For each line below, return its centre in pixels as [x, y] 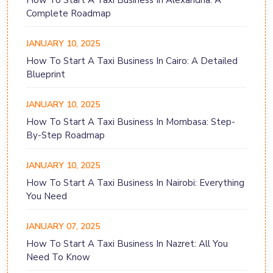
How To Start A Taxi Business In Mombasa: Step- [131, 122]
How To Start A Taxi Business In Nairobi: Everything [135, 183]
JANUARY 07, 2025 [63, 227]
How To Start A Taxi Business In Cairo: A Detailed [132, 61]
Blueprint [46, 75]
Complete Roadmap [69, 14]
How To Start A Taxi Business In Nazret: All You [127, 244]
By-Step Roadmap [66, 136]
